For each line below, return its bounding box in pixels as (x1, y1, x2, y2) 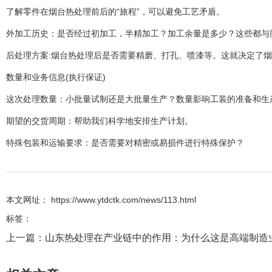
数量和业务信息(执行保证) (6, 72, 106, 83)
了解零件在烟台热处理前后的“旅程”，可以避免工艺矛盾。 (6, 7, 225, 17)
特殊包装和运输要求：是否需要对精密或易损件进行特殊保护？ (6, 138, 244, 148)
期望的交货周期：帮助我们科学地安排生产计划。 (6, 116, 193, 126)
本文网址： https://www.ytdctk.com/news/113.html (6, 195, 196, 205)
